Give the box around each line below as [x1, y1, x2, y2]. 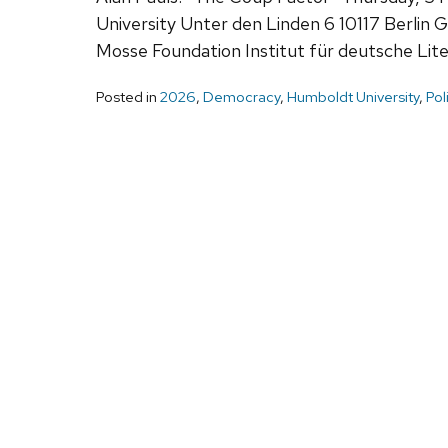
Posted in [96, 86, 160, 107]
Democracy [203, 86, 280, 107]
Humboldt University [287, 86, 419, 107]
